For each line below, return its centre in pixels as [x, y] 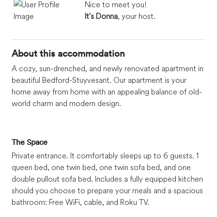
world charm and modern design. [66, 103]
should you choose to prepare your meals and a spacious [107, 191]
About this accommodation [68, 53]
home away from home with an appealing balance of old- [107, 92]
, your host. [137, 16]
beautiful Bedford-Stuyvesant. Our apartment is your [99, 80]
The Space [30, 142]
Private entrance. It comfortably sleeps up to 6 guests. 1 [105, 156]
